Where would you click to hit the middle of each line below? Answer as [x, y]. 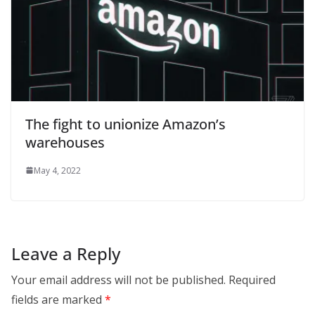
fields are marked [58, 299]
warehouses [65, 142]
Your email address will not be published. [118, 279]
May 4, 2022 [57, 170]
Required [252, 279]
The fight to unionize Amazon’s [126, 124]
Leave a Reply [66, 253]
